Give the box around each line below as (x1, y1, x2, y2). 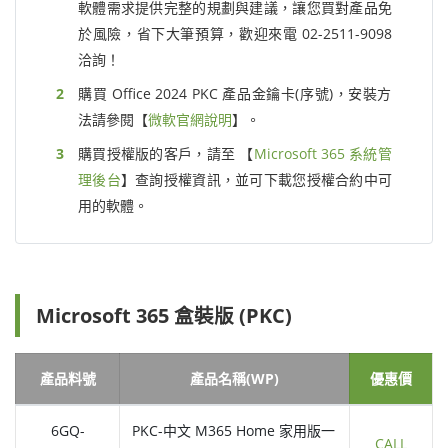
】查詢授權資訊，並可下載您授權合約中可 (120, 170, 393, 190)
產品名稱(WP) (190, 369, 279, 389)
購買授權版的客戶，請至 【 (78, 144, 254, 164)
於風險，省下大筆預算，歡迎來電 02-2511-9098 (78, 24, 392, 44)
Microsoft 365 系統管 (253, 144, 393, 164)
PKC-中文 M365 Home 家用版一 (132, 421, 335, 441)
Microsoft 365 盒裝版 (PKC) (36, 302, 292, 330)
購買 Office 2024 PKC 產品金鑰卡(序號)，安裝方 (78, 84, 392, 104)
